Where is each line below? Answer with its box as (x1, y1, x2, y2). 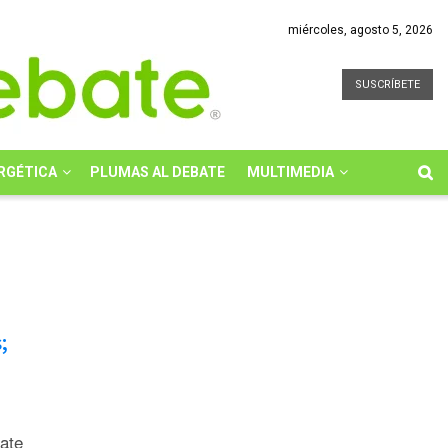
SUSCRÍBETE (355, 77, 420, 91)
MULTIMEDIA (246, 164, 334, 180)
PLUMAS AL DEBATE (89, 164, 225, 180)
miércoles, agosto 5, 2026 (288, 23, 433, 37)
